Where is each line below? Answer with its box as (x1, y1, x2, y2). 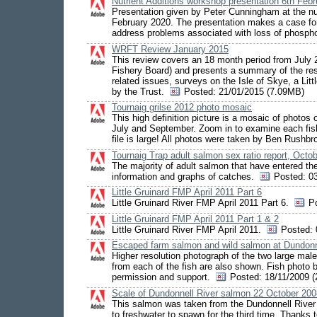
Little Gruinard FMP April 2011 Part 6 (112, 187, 262, 198)
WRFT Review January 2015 (112, 43, 229, 54)
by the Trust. (112, 86, 170, 97)
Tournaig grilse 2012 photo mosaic (112, 102, 252, 113)
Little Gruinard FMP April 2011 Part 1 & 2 (112, 213, 279, 224)
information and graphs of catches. (112, 171, 260, 182)
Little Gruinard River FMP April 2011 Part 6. (112, 197, 294, 209)
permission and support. (112, 272, 216, 283)
